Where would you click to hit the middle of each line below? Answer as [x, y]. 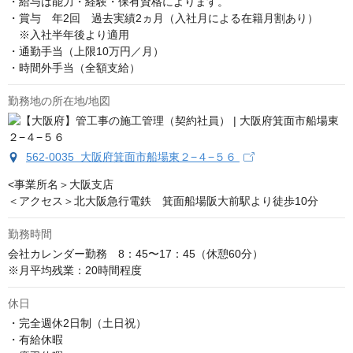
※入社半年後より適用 [69, 34]
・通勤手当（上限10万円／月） [86, 51]
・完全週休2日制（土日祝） [77, 323]
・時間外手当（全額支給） [74, 67]
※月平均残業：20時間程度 [75, 270]
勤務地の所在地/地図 [59, 100]
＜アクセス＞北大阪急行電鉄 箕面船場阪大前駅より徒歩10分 [163, 201]
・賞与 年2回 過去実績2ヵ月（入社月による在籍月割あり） [163, 18]
